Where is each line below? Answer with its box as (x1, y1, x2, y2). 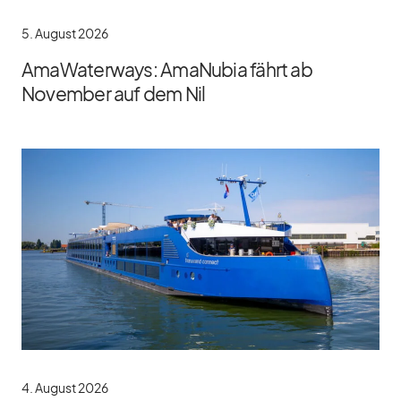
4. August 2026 (21, 379, 108, 396)
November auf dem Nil (21, 81, 206, 106)
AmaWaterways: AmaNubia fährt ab (21, 56, 312, 81)
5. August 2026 (21, 24, 108, 41)
